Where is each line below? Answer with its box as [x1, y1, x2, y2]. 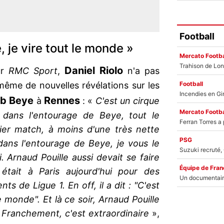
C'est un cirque [95, 95, 159, 106]
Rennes [43, 94, 80, 107]
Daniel [64, 64, 95, 77]
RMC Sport [8, 65, 57, 76]
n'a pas [123, 65, 159, 76]
